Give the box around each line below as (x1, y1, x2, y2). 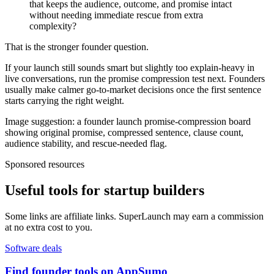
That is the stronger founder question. (5, 41, 149, 52)
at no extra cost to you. (5, 221, 92, 232)
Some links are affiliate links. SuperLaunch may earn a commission (5, 210, 264, 221)
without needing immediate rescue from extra (29, 9, 203, 20)
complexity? (29, 20, 76, 31)
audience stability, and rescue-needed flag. (5, 138, 167, 149)
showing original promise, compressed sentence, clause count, (5, 127, 243, 138)
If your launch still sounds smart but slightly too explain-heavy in (5, 62, 254, 73)
